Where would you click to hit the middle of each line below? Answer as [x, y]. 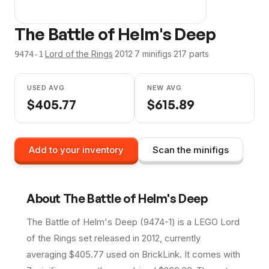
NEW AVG [165, 88]
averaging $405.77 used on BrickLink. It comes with [133, 254]
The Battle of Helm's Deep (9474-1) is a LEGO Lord [133, 222]
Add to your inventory [76, 150]
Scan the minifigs [191, 150]
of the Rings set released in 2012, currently [113, 238]
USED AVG [46, 88]
